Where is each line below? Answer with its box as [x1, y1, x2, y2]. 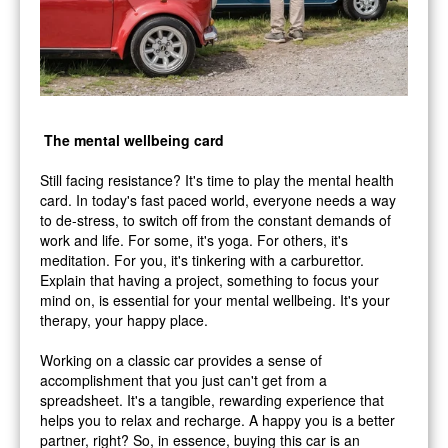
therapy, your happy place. [40, 309, 208, 330]
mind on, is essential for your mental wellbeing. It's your [40, 289, 390, 310]
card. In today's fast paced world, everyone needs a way [40, 189, 396, 210]
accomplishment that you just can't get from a [40, 369, 327, 390]
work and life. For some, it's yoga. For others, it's [40, 229, 348, 250]
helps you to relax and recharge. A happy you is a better [40, 409, 395, 430]
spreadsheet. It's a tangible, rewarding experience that [40, 389, 384, 410]
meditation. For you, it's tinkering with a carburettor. [40, 249, 364, 270]
